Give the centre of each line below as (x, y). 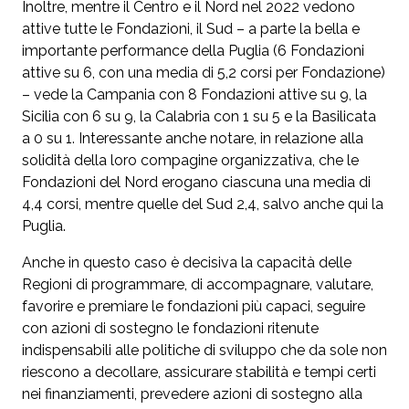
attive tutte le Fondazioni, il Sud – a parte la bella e (191, 29)
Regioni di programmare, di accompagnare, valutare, (198, 285)
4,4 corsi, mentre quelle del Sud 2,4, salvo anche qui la (203, 204)
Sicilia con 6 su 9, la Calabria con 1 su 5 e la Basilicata (199, 117)
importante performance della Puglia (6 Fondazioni (193, 51)
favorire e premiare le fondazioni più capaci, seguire (194, 307)
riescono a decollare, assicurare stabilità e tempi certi (199, 372)
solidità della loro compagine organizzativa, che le (190, 161)
